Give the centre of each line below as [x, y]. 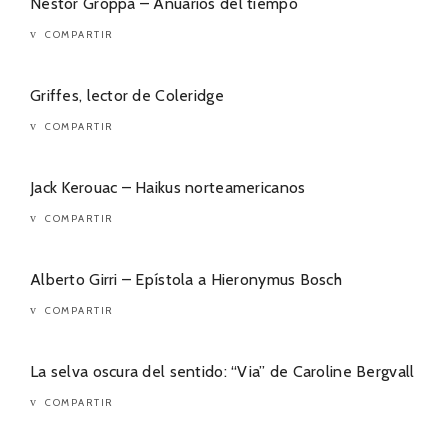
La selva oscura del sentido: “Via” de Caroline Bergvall [222, 371]
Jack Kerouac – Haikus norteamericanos [168, 187]
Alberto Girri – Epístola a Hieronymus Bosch [186, 279]
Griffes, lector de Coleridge [127, 95]
